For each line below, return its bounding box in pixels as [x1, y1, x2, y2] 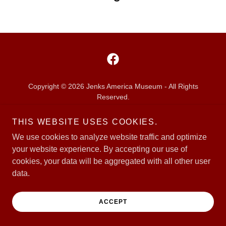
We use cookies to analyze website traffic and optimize [12, 133, 207, 141]
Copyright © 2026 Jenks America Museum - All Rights [28, 82, 198, 90]
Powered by [94, 128, 132, 136]
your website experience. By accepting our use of [12, 145, 187, 153]
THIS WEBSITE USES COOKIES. [12, 118, 158, 126]
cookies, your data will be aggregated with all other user [12, 157, 210, 165]
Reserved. [96, 93, 130, 101]
